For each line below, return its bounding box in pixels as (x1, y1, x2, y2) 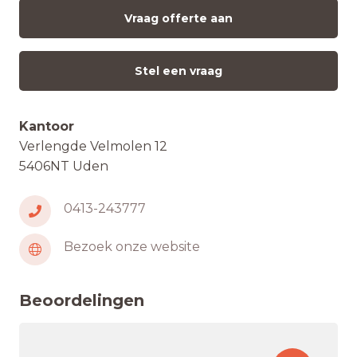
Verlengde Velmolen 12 (19, 139, 167, 154)
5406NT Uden (19, 159, 108, 174)
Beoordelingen (19, 291, 144, 310)
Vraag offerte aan (124, 11, 233, 25)
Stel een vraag (135, 64, 222, 77)
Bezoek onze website (64, 238, 200, 254)
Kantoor (19, 119, 74, 134)
